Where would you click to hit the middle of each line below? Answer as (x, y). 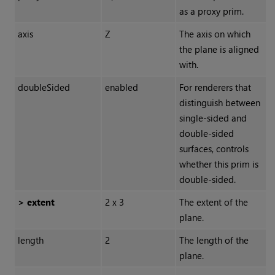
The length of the (214, 240)
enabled (121, 87)
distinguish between (219, 103)
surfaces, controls (214, 149)
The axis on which (215, 34)
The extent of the (213, 202)
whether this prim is (219, 164)
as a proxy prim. (211, 11)
